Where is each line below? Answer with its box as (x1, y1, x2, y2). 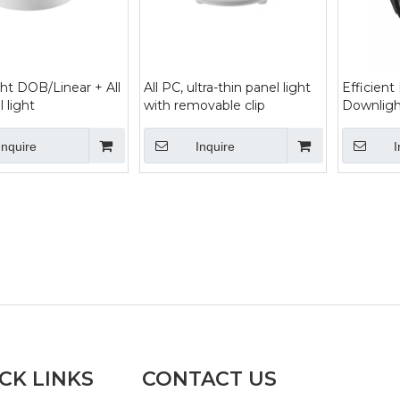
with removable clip (144, 97, 265, 113)
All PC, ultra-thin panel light (144, 79, 311, 96)
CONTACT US (142, 367, 277, 391)
